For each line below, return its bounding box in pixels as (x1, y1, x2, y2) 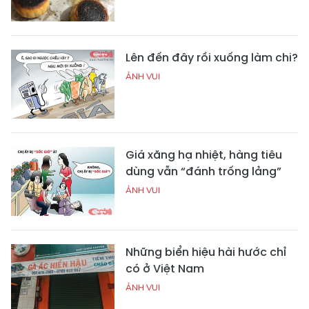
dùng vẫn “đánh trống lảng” (126, 163, 281, 180)
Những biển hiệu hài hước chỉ (126, 244, 286, 261)
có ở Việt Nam (126, 261, 204, 277)
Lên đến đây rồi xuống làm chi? (126, 50, 298, 66)
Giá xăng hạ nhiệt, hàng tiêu (126, 147, 282, 163)
